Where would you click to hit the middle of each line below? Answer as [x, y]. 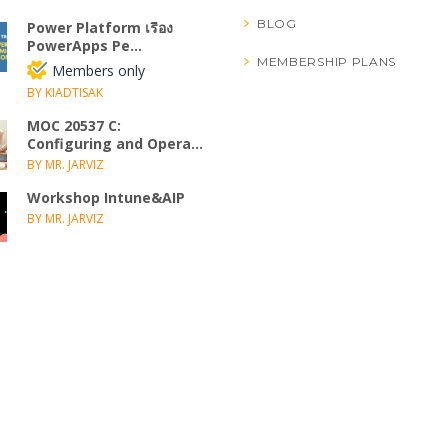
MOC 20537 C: [73, 125]
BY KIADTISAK [64, 92]
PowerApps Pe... [84, 45]
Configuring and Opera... [114, 143]
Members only [98, 70]
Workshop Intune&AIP [105, 197]
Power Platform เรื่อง [99, 27]
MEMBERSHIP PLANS [326, 61]
